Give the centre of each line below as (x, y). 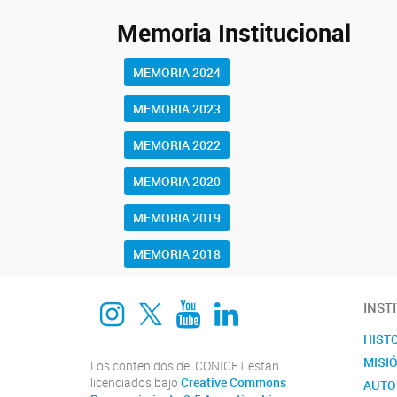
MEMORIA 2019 (177, 217)
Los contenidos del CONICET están (185, 366)
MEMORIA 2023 (177, 108)
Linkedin (267, 299)
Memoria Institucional (234, 32)
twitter (179, 299)
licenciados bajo (136, 382)
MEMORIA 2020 (177, 181)
